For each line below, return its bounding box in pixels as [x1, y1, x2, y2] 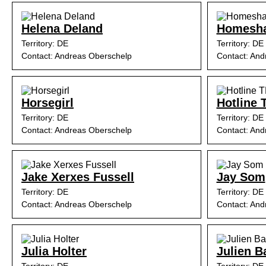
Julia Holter [21, 245, 87, 258]
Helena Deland [21, 22, 103, 35]
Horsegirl [21, 96, 74, 109]
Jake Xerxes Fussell [21, 170, 134, 183]
